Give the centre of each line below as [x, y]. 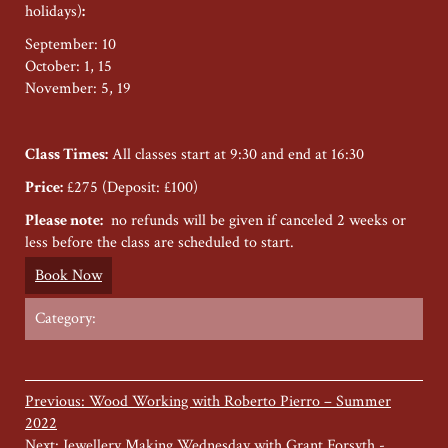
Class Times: [66, 154]
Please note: [64, 220]
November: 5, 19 [78, 88]
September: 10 [70, 44]
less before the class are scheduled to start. [159, 242]
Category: [65, 318]
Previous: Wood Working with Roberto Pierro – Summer [208, 401]
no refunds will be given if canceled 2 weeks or [254, 220]
